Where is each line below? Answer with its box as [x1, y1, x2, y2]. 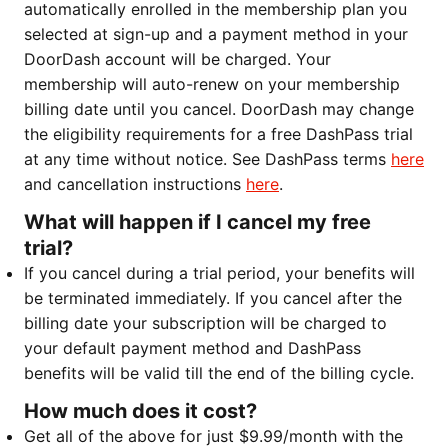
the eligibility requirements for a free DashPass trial [24, 123, 413, 144]
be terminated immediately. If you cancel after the [24, 287, 402, 308]
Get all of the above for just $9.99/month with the [24, 425, 403, 446]
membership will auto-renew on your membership [24, 73, 400, 94]
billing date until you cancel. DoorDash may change [24, 98, 414, 119]
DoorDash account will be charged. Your [24, 48, 331, 69]
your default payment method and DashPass [24, 337, 361, 358]
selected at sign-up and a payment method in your [24, 23, 408, 44]
